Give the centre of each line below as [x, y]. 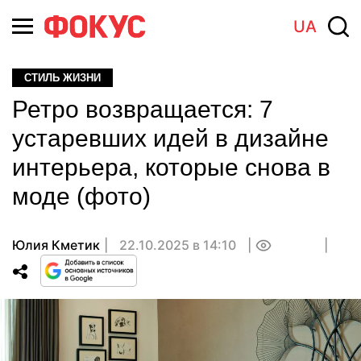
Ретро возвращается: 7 [143, 109]
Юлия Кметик [56, 245]
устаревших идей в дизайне [170, 138]
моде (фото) [81, 196]
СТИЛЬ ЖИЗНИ [62, 78]
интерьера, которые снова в [171, 167]
